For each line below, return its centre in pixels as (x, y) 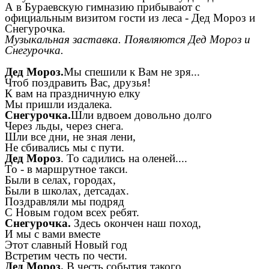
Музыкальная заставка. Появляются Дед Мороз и (128, 39)
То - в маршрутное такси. (66, 169)
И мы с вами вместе (53, 234)
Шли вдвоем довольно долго (141, 115)
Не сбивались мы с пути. (65, 147)
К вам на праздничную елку (73, 93)
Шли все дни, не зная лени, (70, 136)
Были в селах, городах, (60, 180)
